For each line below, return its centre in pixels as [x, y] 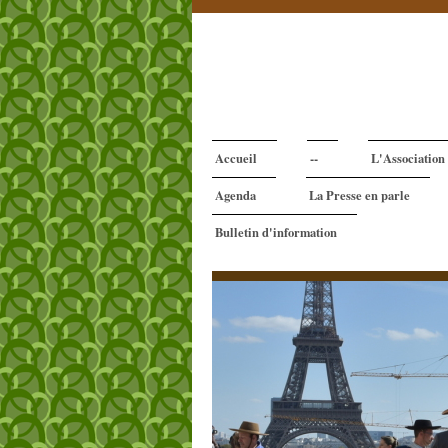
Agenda [235, 195]
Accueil [236, 158]
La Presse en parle [359, 195]
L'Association [408, 158]
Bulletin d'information [276, 232]
